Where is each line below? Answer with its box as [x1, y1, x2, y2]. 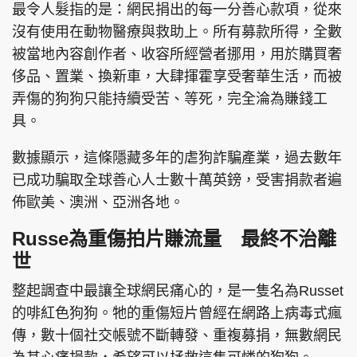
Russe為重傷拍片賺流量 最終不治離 [12, 227, 336, 249]
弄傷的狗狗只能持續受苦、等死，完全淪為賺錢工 [12, 90, 328, 107]
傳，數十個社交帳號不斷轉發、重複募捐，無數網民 [12, 327, 342, 343]
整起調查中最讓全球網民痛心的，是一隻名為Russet [12, 282, 343, 299]
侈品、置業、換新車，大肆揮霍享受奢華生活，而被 [12, 68, 342, 84]
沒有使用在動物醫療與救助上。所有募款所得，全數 [12, 23, 342, 40]
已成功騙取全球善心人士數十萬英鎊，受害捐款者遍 [12, 171, 342, 188]
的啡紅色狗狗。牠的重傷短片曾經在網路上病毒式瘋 [12, 304, 342, 321]
